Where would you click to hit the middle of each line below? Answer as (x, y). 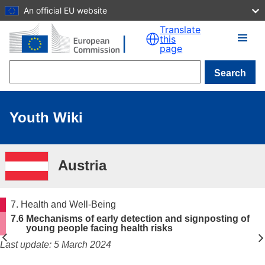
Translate (180, 29)
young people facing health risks (99, 228)
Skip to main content (47, 10)
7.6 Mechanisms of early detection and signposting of (130, 219)
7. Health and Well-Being (63, 204)
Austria (82, 165)
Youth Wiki (46, 117)
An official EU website (65, 10)
